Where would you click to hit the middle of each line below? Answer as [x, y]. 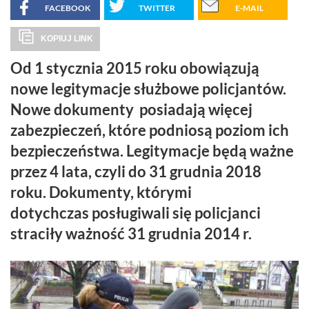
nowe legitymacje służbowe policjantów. [148, 88]
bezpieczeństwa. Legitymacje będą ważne [152, 150]
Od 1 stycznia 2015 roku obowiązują [135, 68]
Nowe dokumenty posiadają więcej [131, 109]
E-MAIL [249, 8]
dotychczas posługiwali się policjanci [136, 212]
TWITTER [157, 8]
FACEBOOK [68, 8]
